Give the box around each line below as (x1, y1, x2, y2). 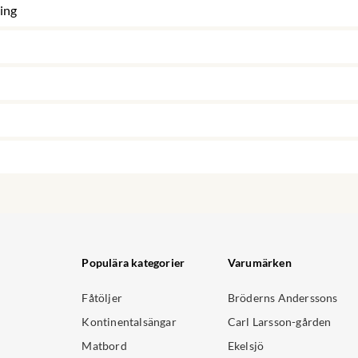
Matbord (82, 339, 127, 353)
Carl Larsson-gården (227, 315, 332, 329)
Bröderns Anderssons (227, 291, 338, 305)
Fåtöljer (82, 291, 123, 305)
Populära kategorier (82, 256, 185, 270)
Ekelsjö (227, 339, 265, 353)
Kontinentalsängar (82, 315, 177, 329)
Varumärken (227, 256, 292, 270)
